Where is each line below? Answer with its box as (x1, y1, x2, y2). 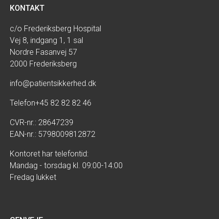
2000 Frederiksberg (10, 59, 77, 69)
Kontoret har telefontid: (10, 149, 88, 159)
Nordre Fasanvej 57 (10, 47, 77, 57)
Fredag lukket (10, 173, 56, 182)
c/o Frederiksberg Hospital (10, 24, 101, 34)
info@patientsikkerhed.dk (10, 79, 96, 88)
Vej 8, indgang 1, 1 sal (10, 36, 83, 45)
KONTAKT (10, 3, 44, 13)
